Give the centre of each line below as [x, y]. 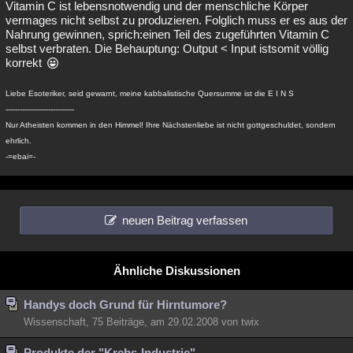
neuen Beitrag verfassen [185, 220]
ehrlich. [19, 141]
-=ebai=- [20, 156]
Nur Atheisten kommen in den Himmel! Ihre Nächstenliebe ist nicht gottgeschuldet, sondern [171, 125]
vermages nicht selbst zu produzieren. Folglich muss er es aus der [176, 20]
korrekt [25, 63]
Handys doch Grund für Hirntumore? [125, 305]
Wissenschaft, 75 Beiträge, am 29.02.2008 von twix [141, 322]
